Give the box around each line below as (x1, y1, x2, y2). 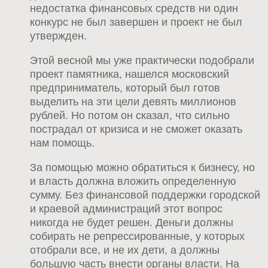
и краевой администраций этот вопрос (30, 202, 223, 215)
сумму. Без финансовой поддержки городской (30, 188, 260, 201)
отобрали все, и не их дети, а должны (30, 243, 220, 256)
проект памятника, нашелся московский (30, 68, 229, 80)
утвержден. (30, 29, 87, 42)
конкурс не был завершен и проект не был (30, 16, 242, 28)
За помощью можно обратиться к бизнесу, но (30, 161, 255, 173)
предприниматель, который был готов (30, 81, 220, 94)
